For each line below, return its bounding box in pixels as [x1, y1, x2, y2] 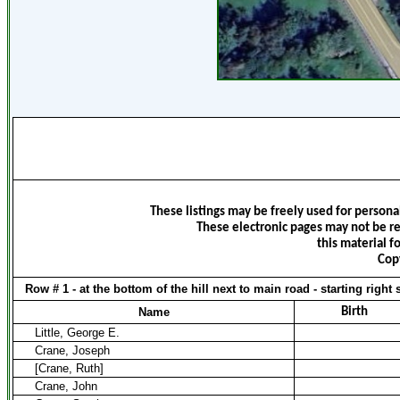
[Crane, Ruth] [35, 362, 104, 375]
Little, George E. [35, 326, 120, 339]
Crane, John [35, 379, 97, 393]
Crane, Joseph [35, 344, 110, 357]
